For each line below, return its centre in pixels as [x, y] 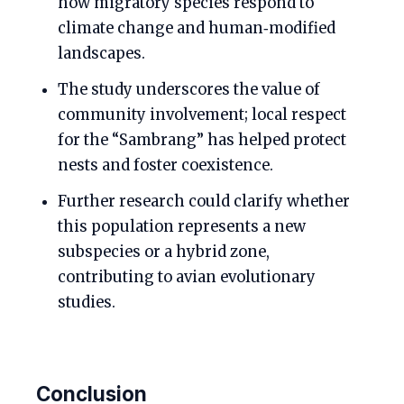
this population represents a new [182, 227]
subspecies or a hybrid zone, [164, 252]
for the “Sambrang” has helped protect [202, 141]
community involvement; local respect [202, 115]
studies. [87, 303]
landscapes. [101, 54]
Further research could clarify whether [204, 202]
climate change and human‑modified [197, 29]
